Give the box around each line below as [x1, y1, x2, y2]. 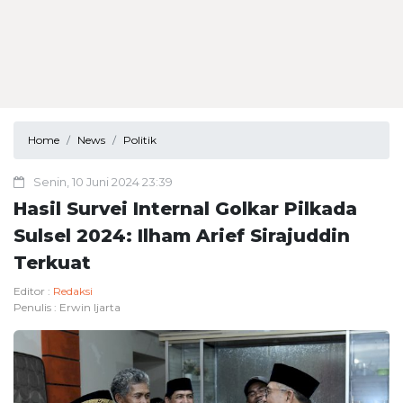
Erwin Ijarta [59, 300, 121, 314]
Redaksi [53, 284, 93, 298]
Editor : [13, 284, 53, 298]
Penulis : [13, 300, 59, 314]
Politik [123, 133, 157, 147]
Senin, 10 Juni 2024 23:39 [33, 175, 173, 189]
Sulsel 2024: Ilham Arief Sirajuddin [13, 225, 350, 246]
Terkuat [13, 252, 91, 273]
